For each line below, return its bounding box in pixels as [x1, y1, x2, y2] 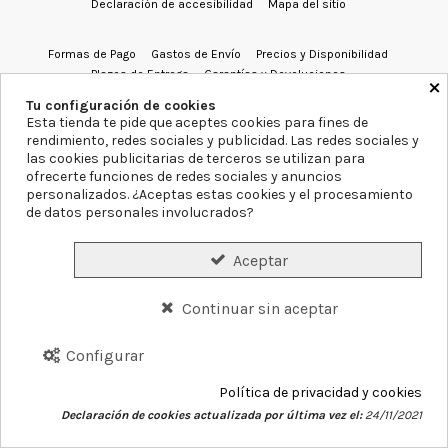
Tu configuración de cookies [26, 96, 216, 114]
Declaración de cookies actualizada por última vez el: [61, 408, 362, 422]
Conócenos [100, 117, 165, 132]
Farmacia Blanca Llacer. [177, 216, 312, 231]
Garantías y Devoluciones [203, 67, 346, 82]
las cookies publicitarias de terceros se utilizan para [26, 149, 365, 167]
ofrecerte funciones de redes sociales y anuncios [26, 167, 342, 185]
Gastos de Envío [151, 46, 241, 61]
